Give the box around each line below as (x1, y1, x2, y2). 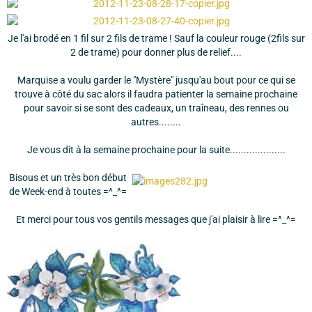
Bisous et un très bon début (9, 172, 127, 183)
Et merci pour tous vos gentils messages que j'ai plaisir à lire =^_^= (16, 214, 296, 225)
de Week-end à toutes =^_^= (9, 186, 127, 197)
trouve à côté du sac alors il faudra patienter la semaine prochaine (15, 88, 297, 100)
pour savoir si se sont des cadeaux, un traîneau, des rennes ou (23, 102, 289, 114)
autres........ (131, 116, 181, 127)
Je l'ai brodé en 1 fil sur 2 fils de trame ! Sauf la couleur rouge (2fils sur (7, 33, 305, 44)
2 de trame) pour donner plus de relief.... (70, 47, 242, 58)
